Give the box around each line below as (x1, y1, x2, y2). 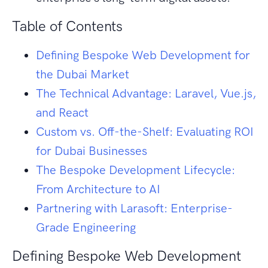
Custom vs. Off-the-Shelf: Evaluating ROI (36, 124, 254, 139)
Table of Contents (12, 17, 123, 35)
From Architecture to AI (36, 182, 160, 197)
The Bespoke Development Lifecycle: (36, 163, 235, 178)
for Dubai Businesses (36, 144, 147, 159)
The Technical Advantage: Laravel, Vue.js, (36, 86, 256, 101)
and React (36, 105, 89, 120)
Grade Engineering (36, 220, 136, 235)
